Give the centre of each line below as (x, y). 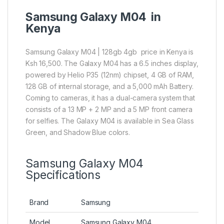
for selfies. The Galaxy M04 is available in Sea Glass (110, 121)
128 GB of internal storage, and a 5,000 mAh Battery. (109, 86)
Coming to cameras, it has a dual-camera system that (110, 98)
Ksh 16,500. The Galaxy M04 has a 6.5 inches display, (112, 63)
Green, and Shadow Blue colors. (78, 132)
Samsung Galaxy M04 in (93, 17)
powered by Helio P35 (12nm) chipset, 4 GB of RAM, (110, 75)
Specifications (63, 175)
